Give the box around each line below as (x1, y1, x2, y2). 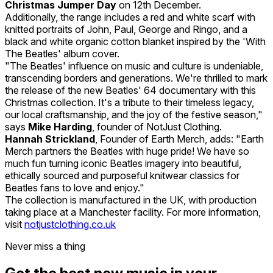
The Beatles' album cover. (5, 47, 119, 60)
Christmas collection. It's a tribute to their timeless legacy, (5, 96, 254, 108)
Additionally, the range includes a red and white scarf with (5, 10, 255, 23)
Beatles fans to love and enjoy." (5, 181, 144, 194)
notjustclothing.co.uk (24, 218, 116, 230)
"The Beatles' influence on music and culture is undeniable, (5, 59, 263, 72)
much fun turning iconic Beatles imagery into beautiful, (5, 157, 241, 169)
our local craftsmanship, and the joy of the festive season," (5, 108, 263, 121)
